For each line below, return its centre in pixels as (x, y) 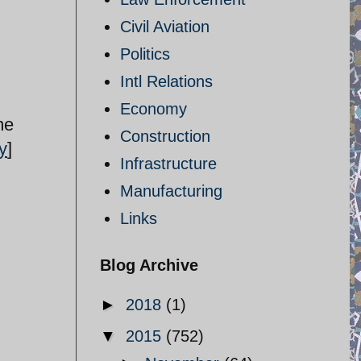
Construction (165, 136)
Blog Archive (149, 265)
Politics (145, 54)
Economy (154, 109)
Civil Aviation (165, 27)
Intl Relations (166, 81)
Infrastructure (168, 164)
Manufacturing (171, 191)
